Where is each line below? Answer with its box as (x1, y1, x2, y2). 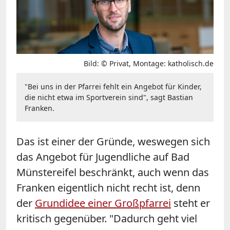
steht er (171, 196, 210, 210)
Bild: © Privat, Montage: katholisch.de (84, 58, 214, 68)
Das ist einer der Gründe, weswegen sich (16, 134, 210, 148)
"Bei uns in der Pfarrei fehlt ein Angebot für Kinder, (25, 81, 202, 91)
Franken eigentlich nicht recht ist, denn (16, 180, 200, 195)
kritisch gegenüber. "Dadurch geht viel (16, 211, 197, 225)
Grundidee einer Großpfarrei (35, 196, 171, 210)
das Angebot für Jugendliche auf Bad (16, 149, 189, 164)
